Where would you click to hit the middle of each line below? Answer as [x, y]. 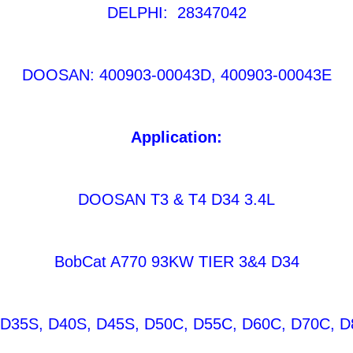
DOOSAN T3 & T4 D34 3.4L [176, 199]
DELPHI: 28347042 [176, 13]
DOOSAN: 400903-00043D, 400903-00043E [176, 75]
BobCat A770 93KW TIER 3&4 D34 [176, 262]
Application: [176, 137]
